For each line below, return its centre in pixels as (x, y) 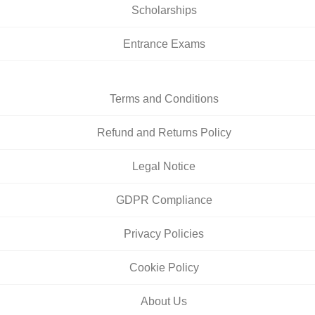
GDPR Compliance (164, 200)
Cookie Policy (164, 268)
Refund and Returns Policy (164, 133)
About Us (164, 302)
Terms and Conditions (164, 99)
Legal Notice (164, 167)
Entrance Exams (164, 44)
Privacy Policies (164, 234)
